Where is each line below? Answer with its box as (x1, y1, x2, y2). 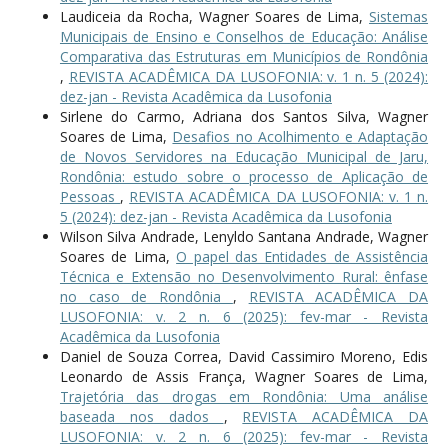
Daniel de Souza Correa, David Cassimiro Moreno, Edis (59, 346, 429, 366)
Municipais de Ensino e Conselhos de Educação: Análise (59, 26, 429, 46)
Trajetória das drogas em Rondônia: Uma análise (59, 386, 429, 406)
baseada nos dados (59, 406, 224, 426)
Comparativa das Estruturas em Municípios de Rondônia (59, 46, 429, 66)
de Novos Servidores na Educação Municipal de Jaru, (59, 146, 429, 166)
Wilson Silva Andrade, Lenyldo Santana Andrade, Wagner (59, 226, 429, 246)
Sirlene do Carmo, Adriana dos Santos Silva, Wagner (59, 106, 429, 126)
